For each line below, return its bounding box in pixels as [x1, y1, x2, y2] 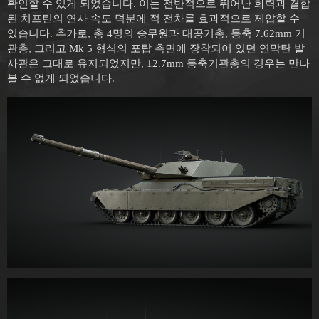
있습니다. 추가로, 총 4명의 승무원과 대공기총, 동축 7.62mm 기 [7, 27, 305, 39]
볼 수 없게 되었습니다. [7, 72, 115, 84]
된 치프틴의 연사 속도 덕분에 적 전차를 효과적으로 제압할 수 [7, 12, 300, 24]
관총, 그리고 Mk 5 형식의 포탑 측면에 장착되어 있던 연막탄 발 [7, 42, 305, 54]
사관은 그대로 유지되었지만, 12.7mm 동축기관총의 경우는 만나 [7, 57, 310, 69]
